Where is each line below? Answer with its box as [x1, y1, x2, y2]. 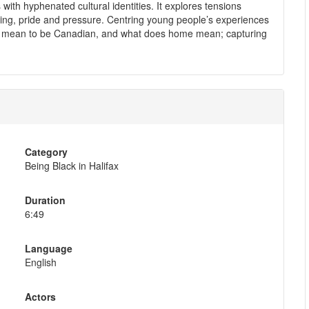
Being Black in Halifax [24, 158, 119, 172]
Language [24, 241, 72, 255]
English [24, 255, 57, 269]
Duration [24, 192, 66, 207]
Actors [24, 289, 56, 303]
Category [24, 144, 68, 159]
